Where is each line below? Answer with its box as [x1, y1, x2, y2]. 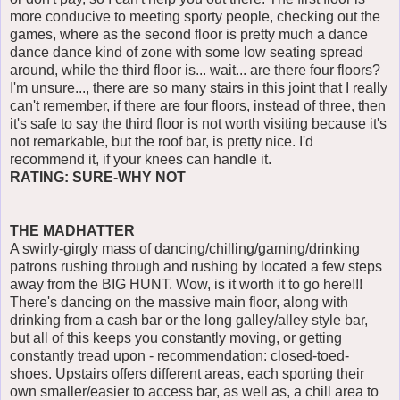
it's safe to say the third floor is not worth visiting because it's [10, 116, 387, 132]
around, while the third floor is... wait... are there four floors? [10, 62, 380, 79]
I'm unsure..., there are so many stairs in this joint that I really [10, 80, 387, 96]
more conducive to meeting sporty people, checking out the [10, 9, 380, 25]
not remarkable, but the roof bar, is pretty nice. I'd [10, 134, 313, 150]
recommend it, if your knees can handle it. [10, 152, 271, 168]
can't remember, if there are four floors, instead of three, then [10, 98, 386, 114]
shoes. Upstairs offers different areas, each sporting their [10, 366, 364, 382]
